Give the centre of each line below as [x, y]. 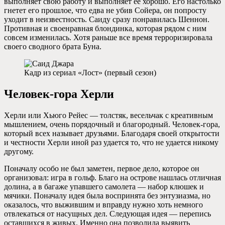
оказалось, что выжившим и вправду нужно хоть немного [103, 204]
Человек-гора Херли [59, 94]
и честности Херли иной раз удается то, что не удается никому [111, 142]
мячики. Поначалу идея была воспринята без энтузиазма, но [107, 195]
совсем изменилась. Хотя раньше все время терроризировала [108, 38]
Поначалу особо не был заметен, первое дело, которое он [102, 168]
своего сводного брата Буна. [53, 47]
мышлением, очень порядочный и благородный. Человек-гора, [112, 124]
